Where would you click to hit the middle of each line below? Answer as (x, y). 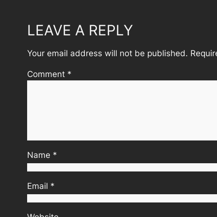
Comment (47, 74)
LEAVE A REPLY (80, 30)
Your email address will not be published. (108, 54)
